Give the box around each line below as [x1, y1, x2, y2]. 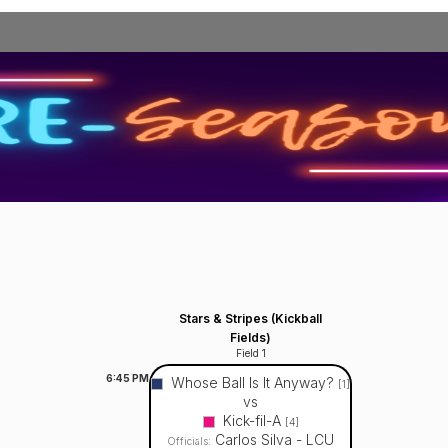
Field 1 [235, 346, 266, 359]
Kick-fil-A [222, 411, 285, 429]
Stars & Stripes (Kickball [179, 310, 323, 326]
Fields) [230, 329, 272, 345]
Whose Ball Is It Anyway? [171, 373, 339, 391]
